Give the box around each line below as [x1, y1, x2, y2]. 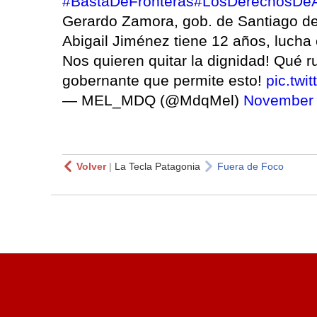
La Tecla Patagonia [115, 161, 200, 173]
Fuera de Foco [217, 161, 284, 173]
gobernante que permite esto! [62, 72, 266, 89]
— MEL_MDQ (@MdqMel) [62, 92, 243, 109]
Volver [76, 161, 106, 173]
